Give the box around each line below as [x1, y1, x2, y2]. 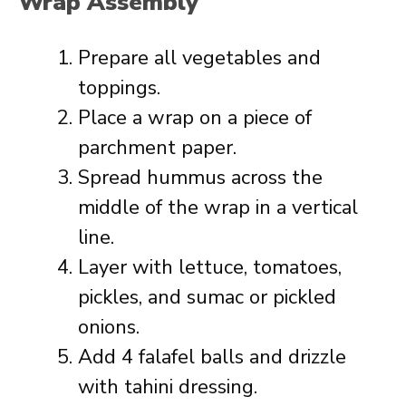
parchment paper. [78, 134, 237, 161]
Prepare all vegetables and [78, 44, 321, 72]
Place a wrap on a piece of [78, 104, 312, 131]
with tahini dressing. [78, 373, 257, 401]
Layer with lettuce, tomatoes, [78, 254, 342, 281]
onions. [78, 314, 140, 341]
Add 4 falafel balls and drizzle [78, 343, 346, 371]
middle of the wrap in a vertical [78, 194, 358, 221]
